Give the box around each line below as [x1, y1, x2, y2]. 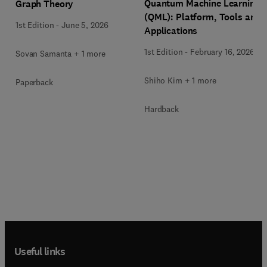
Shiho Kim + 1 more [144, 74, 216, 86]
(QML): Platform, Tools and [144, 10, 261, 23]
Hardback [144, 103, 179, 114]
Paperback [15, 77, 53, 88]
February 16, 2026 [190, 46, 254, 57]
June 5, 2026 [61, 20, 108, 30]
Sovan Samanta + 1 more [15, 48, 105, 59]
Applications [144, 24, 198, 37]
